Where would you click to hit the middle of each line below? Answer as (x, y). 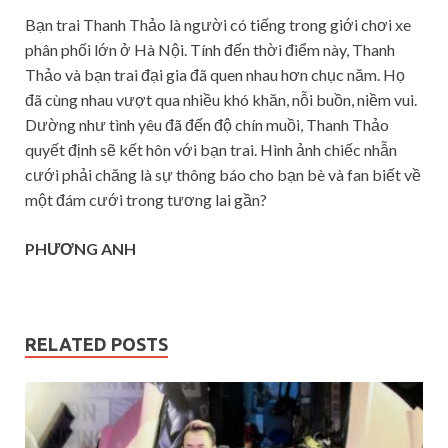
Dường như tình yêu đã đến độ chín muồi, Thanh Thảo (207, 125)
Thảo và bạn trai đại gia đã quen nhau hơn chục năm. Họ (215, 75)
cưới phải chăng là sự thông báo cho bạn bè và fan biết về (223, 175)
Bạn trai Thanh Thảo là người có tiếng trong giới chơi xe (218, 25)
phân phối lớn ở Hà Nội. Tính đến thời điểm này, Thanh (210, 50)
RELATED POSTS (96, 344)
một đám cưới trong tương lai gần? (146, 200)
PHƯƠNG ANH (80, 249)
